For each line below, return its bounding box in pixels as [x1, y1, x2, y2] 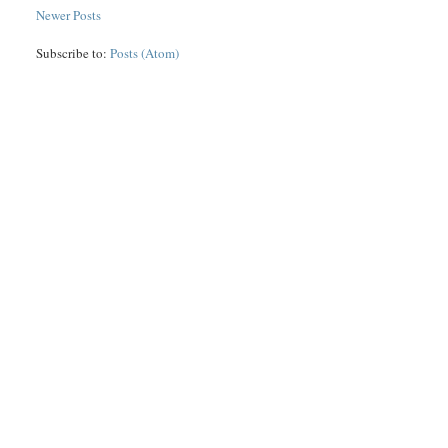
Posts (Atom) [110, 44, 180, 63]
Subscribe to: [36, 44, 111, 63]
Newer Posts [36, 6, 102, 25]
